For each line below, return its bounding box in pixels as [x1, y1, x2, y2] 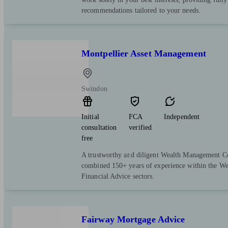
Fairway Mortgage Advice [81, 214, 185, 225]
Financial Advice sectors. [81, 173, 155, 181]
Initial [81, 113, 99, 121]
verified [129, 124, 152, 132]
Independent [164, 113, 200, 121]
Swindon [81, 85, 107, 93]
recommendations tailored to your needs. [81, 7, 201, 15]
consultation [81, 124, 117, 132]
